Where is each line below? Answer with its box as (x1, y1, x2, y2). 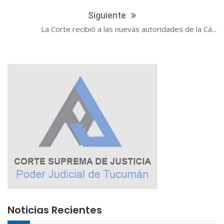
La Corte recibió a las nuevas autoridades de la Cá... (41, 24, 216, 34)
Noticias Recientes (7, 203, 102, 217)
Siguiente (88, 10, 126, 21)
